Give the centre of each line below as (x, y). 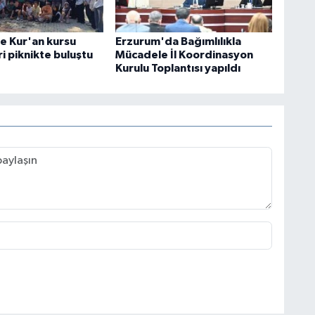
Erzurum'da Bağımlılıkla (178, 42)
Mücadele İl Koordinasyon (184, 55)
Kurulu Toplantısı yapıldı (178, 69)
